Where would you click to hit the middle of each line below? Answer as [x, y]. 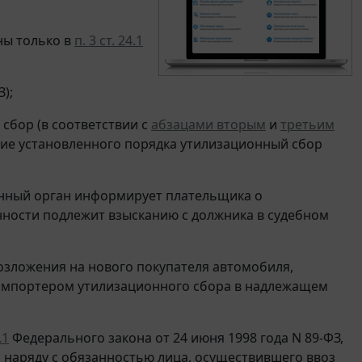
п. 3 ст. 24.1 [109, 40]
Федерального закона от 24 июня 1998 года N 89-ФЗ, [176, 337]
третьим [307, 124]
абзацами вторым [208, 124]
